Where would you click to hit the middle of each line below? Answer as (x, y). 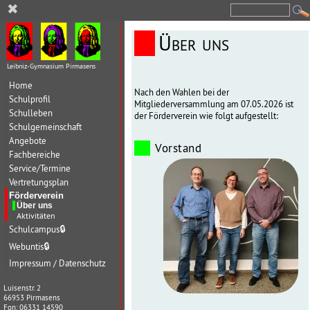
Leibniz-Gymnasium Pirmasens (51, 66)
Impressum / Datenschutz (57, 263)
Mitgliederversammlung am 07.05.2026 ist (214, 104)
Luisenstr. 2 (22, 288)
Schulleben (31, 113)
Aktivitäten (36, 215)
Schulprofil (30, 99)
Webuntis (26, 246)
